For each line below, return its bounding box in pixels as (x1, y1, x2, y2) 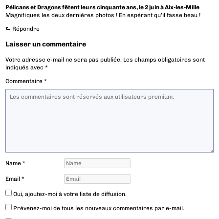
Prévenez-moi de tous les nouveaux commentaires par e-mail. (13, 205, 185, 212)
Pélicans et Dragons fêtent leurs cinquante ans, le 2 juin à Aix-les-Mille (5, 4, 200, 11)
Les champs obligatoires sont (123, 56, 205, 64)
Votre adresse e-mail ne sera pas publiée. (5, 56, 122, 64)
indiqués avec (5, 64, 45, 71)
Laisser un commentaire (5, 40, 87, 49)
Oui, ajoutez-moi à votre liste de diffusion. (12, 191, 127, 198)
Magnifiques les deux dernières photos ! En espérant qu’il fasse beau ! (5, 12, 201, 19)
